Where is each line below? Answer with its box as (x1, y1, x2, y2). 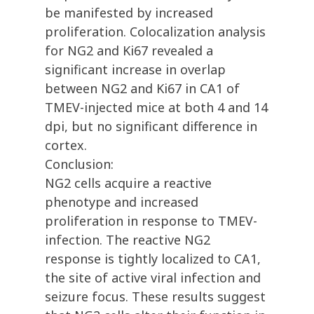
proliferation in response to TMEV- (45, 212, 257, 230)
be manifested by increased (45, 4, 213, 22)
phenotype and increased (45, 193, 198, 211)
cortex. (45, 137, 87, 154)
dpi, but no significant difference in (45, 118, 257, 135)
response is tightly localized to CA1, (45, 250, 261, 268)
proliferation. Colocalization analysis (45, 23, 266, 41)
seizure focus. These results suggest (45, 288, 266, 306)
